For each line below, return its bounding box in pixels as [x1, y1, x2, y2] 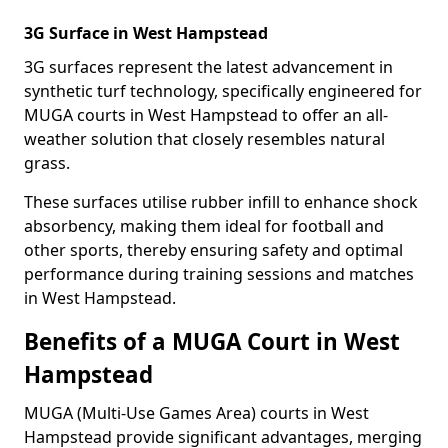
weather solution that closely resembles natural [24, 128, 385, 150]
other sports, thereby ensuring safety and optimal [24, 239, 403, 261]
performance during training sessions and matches [24, 263, 414, 285]
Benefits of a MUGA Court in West [24, 326, 400, 357]
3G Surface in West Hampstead [24, 22, 268, 44]
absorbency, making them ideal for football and [24, 215, 384, 237]
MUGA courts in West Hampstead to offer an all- [24, 104, 388, 126]
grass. [24, 152, 70, 174]
